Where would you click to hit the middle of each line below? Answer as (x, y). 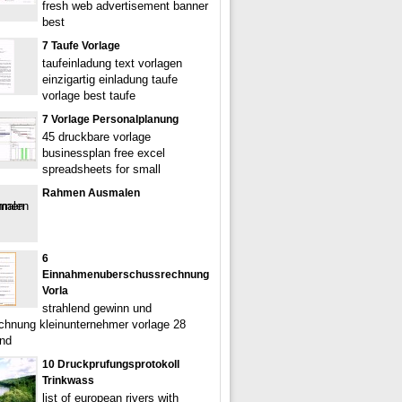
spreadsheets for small (101, 169)
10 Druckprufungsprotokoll (111, 364)
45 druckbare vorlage (96, 137)
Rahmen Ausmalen (91, 193)
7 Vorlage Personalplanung (110, 119)
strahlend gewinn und (97, 308)
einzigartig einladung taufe (110, 79)
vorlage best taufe (89, 96)
